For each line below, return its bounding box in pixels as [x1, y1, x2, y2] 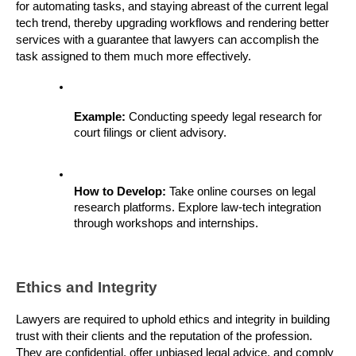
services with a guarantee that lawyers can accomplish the [16, 33, 319, 46]
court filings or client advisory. [74, 126, 226, 139]
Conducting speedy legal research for [129, 110, 322, 123]
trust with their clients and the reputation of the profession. [16, 330, 312, 343]
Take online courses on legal [169, 185, 315, 199]
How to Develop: [74, 185, 169, 199]
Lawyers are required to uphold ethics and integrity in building [16, 313, 330, 327]
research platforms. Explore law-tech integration [74, 201, 321, 215]
